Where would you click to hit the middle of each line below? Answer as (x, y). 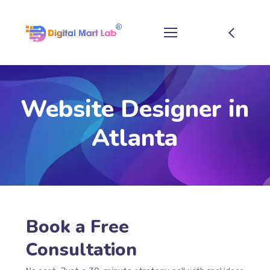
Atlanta (135, 138)
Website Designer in (135, 109)
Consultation (81, 250)
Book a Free (77, 227)
